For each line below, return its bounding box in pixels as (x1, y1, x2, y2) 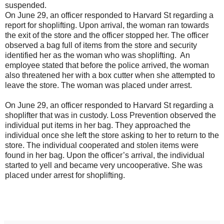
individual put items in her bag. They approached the (5, 120, 190, 129)
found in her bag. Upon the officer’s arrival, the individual (5, 150, 204, 159)
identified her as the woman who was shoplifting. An (5, 50, 190, 59)
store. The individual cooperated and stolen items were (5, 140, 198, 149)
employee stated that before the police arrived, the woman (5, 60, 209, 69)
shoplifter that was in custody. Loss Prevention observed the (5, 110, 216, 119)
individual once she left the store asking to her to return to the (5, 130, 219, 139)
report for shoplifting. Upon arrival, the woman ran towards (5, 20, 209, 29)
